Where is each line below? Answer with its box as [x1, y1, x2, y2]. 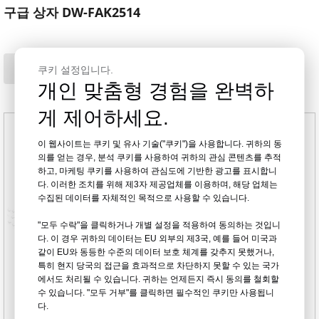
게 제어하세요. [37, 106, 169, 129]
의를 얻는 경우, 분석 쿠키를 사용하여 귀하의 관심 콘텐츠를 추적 [37, 152, 281, 162]
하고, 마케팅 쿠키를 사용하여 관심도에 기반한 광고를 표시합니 [37, 165, 277, 176]
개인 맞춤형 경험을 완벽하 [37, 79, 274, 102]
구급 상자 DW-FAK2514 [4, 4, 140, 21]
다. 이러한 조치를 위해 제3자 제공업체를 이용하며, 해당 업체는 [37, 179, 278, 189]
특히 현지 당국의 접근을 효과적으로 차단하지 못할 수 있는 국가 [37, 260, 279, 271]
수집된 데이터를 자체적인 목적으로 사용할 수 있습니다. [37, 192, 251, 203]
